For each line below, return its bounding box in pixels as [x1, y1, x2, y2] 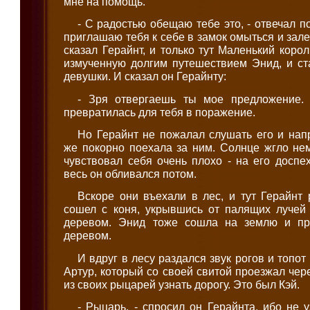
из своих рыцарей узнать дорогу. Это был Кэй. [64, 277, 300, 291]
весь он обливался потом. [64, 167, 197, 181]
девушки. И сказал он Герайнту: [64, 70, 227, 83]
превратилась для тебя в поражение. [64, 105, 256, 118]
